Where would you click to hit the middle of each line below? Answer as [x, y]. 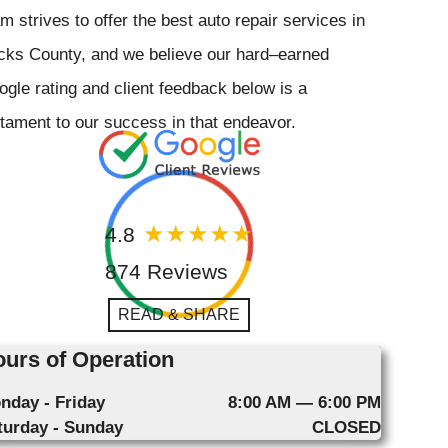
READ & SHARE [178, 315]
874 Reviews [166, 272]
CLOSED [346, 427]
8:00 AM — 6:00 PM [304, 402]
